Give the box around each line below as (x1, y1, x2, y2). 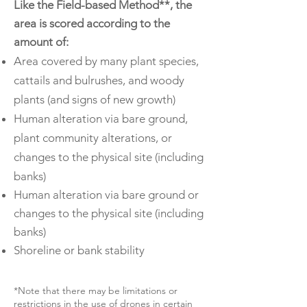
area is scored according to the (14, 16, 170, 30)
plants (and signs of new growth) (14, 93, 175, 106)
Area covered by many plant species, (14, 54, 199, 68)
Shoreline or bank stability (14, 243, 145, 257)
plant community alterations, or (14, 131, 172, 145)
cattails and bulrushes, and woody (14, 73, 184, 87)
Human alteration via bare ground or (14, 188, 199, 201)
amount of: (14, 35, 69, 49)
